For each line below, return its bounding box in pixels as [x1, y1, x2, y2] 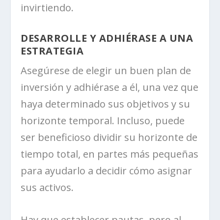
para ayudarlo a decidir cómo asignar [21, 164, 192, 178]
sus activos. [21, 181, 74, 194]
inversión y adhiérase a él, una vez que [21, 81, 199, 94]
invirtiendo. [21, 1, 74, 15]
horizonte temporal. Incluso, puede [21, 114, 185, 128]
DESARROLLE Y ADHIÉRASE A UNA [21, 31, 193, 45]
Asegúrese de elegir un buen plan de [21, 64, 192, 78]
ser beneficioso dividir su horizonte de [21, 131, 198, 144]
